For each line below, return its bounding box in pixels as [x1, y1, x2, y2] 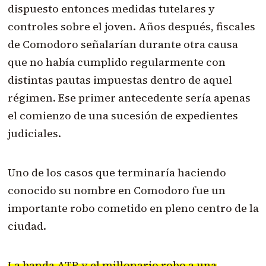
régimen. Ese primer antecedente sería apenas [7, 90, 251, 106]
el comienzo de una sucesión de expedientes [7, 108, 238, 123]
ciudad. [7, 218, 46, 234]
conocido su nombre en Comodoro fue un [7, 183, 226, 198]
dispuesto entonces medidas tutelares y [7, 1, 215, 17]
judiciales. [7, 126, 61, 141]
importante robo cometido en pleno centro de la [7, 201, 259, 216]
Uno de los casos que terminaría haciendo [7, 165, 226, 180]
